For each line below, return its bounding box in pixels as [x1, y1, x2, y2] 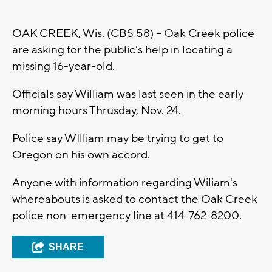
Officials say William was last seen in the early [12, 87, 243, 102]
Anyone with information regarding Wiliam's [12, 175, 237, 191]
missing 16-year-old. [12, 59, 115, 74]
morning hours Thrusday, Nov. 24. [12, 103, 183, 118]
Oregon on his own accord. [12, 148, 152, 163]
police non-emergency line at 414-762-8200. [12, 208, 242, 223]
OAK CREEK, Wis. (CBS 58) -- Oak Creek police [12, 26, 254, 41]
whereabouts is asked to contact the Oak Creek [12, 192, 257, 207]
